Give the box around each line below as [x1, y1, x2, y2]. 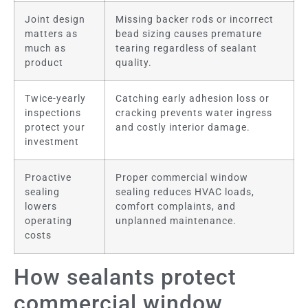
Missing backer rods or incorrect [115, 13, 274, 25]
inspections [25, 107, 81, 119]
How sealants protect [14, 263, 236, 290]
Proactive [25, 171, 71, 184]
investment [25, 135, 79, 148]
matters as [25, 27, 78, 40]
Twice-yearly [25, 92, 86, 104]
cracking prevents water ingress [115, 107, 272, 119]
